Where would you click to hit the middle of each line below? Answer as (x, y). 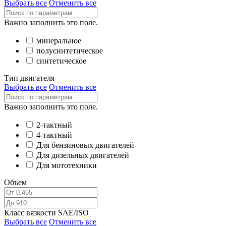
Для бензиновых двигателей (85, 145)
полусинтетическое (70, 51)
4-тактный (54, 135)
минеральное (59, 41)
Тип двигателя (29, 78)
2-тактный (54, 125)
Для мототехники (67, 165)
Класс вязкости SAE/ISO (46, 213)
